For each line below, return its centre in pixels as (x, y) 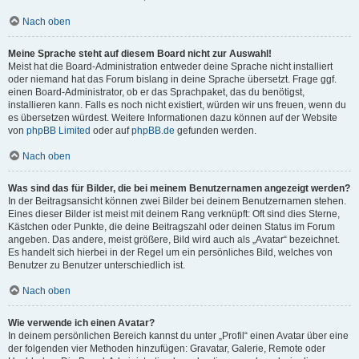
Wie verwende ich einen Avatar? (81, 323)
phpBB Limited (58, 131)
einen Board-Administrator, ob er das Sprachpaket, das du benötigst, (156, 92)
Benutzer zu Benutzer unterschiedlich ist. (97, 265)
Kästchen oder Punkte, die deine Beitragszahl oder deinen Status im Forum (171, 227)
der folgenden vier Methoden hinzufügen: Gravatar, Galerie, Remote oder (167, 349)
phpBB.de (153, 131)
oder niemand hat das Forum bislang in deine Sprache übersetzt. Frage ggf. (172, 79)
